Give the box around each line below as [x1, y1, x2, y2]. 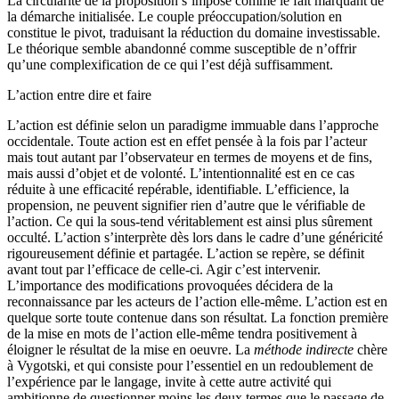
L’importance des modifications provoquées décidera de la [7, 277, 333, 293]
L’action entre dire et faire [7, 86, 151, 102]
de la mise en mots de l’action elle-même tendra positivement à [7, 325, 357, 341]
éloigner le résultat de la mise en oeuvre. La [7, 341, 254, 357]
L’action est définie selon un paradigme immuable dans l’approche [7, 117, 379, 133]
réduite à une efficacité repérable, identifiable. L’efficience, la [7, 181, 349, 197]
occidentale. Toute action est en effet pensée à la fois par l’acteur [7, 133, 367, 149]
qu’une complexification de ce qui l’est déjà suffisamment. [7, 56, 333, 72]
